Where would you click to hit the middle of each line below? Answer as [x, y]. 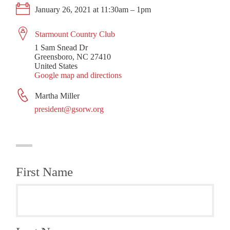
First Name [45, 171]
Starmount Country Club [75, 34]
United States [56, 66]
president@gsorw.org [69, 109]
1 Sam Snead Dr [61, 47]
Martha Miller [56, 95]
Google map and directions [78, 75]
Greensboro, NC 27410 [73, 56]
